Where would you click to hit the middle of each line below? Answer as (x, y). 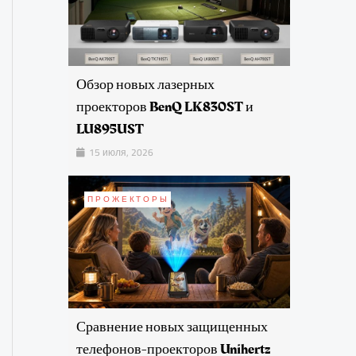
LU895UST (110, 129)
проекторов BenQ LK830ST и (165, 106)
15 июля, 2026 (120, 152)
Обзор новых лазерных (145, 84)
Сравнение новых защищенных (172, 327)
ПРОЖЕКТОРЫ (128, 199)
